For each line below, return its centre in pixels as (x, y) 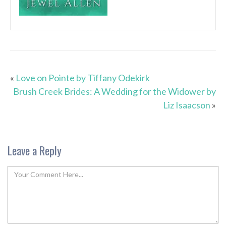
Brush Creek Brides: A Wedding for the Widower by (115, 92)
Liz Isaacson (187, 105)
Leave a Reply (35, 151)
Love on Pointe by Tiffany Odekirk (83, 78)
